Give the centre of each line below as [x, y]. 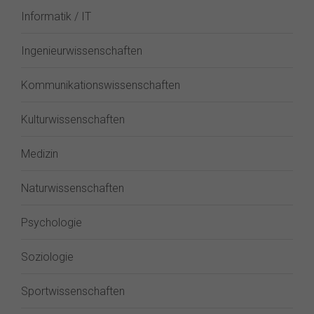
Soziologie [47, 257]
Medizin [40, 154]
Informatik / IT [56, 16]
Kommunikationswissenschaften [101, 85]
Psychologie [52, 223]
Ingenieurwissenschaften [82, 51]
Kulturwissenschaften [73, 120]
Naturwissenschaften [73, 188]
